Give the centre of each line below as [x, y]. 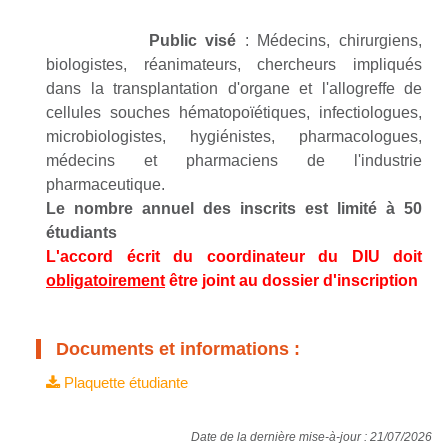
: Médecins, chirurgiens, [329, 40]
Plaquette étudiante [124, 382]
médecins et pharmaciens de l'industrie [234, 160]
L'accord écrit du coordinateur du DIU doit [234, 256]
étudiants [81, 232]
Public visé [192, 40]
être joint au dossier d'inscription [291, 280]
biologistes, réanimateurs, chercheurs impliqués [234, 64]
